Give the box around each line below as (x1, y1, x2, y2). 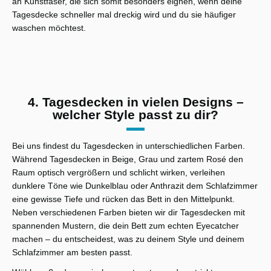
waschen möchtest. (12, 23, 86, 33)
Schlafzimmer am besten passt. (12, 247, 132, 257)
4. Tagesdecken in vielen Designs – (27, 95, 244, 109)
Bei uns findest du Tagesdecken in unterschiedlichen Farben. (12, 140, 245, 151)
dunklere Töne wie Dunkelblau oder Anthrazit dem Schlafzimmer (12, 180, 258, 191)
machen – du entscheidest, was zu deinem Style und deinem (12, 233, 244, 244)
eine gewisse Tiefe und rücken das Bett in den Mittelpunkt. (12, 194, 235, 204)
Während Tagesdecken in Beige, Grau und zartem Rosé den (12, 154, 243, 164)
